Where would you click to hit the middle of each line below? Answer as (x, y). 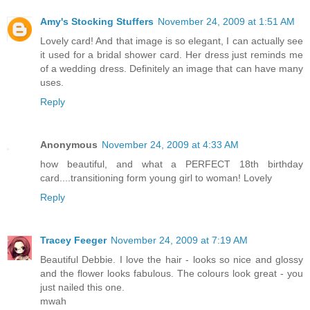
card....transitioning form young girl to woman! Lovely (156, 178)
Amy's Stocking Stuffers (97, 22)
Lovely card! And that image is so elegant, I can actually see (172, 41)
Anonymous (69, 145)
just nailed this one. (82, 288)
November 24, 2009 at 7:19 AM (179, 240)
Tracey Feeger (73, 240)
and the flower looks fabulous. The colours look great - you (172, 274)
